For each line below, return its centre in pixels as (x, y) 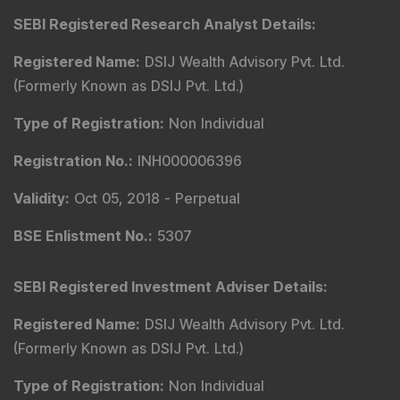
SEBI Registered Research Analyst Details (162, 25)
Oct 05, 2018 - (122, 199)
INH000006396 (190, 161)
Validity (39, 199)
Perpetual (208, 199)
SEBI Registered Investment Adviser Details (168, 287)
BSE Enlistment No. (81, 236)
